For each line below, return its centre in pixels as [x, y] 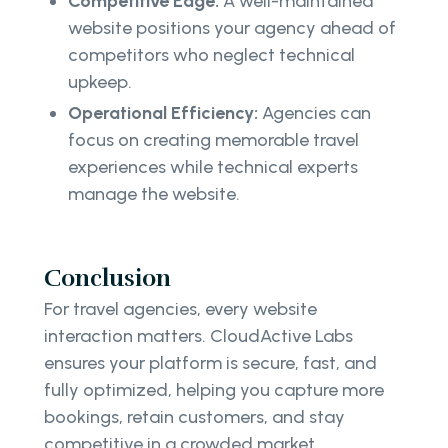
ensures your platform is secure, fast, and [210, 362]
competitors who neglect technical [211, 54]
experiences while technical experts [213, 166]
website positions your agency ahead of [232, 27]
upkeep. [100, 81]
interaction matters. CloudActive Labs [198, 335]
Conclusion [107, 277]
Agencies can [314, 112]
